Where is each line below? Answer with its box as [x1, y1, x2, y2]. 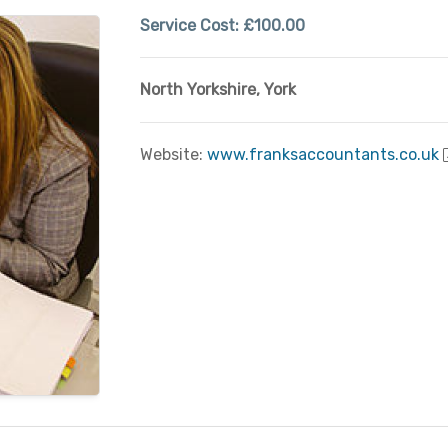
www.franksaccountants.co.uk [206, 145, 439, 164]
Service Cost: [139, 16, 243, 35]
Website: [139, 145, 207, 164]
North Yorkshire [139, 80, 256, 99]
